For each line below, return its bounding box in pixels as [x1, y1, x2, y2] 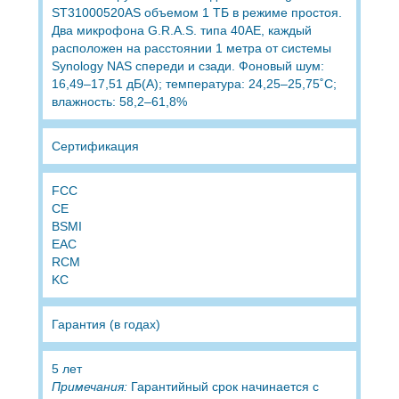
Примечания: [51, 379, 127, 394]
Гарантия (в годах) [51, 316, 160, 331]
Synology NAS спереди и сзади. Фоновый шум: [51, 58, 324, 73]
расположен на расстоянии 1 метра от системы [51, 40, 331, 55]
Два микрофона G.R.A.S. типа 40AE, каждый [51, 22, 312, 37]
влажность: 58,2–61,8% [51, 94, 187, 109]
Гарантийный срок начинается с [126, 379, 319, 394]
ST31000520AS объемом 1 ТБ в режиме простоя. [51, 4, 342, 20]
